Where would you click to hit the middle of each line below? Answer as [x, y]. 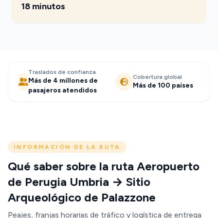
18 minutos [43, 6]
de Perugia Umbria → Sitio [79, 182]
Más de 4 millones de [63, 81]
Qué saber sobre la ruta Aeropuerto [104, 166]
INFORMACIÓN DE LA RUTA [67, 147]
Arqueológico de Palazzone [82, 197]
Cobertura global [157, 77]
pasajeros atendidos [63, 90]
